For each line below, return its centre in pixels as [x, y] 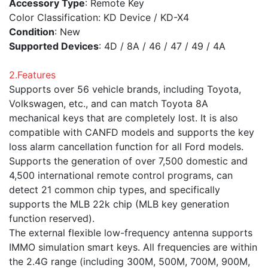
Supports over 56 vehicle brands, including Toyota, [125, 89]
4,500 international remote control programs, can [121, 176]
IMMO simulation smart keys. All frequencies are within [133, 247]
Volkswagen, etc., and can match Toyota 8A [109, 104]
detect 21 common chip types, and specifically [115, 190]
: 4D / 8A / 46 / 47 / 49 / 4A [162, 46]
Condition [32, 32]
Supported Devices [54, 46]
